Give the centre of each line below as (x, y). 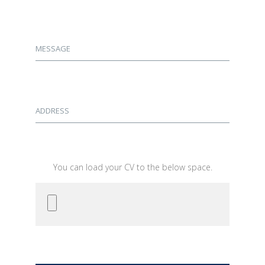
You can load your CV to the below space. (132, 167)
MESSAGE (53, 49)
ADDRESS (52, 111)
